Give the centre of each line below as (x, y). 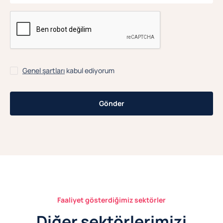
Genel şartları (44, 71)
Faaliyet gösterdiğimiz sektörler (111, 200)
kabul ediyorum (90, 71)
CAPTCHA (26, 16)
